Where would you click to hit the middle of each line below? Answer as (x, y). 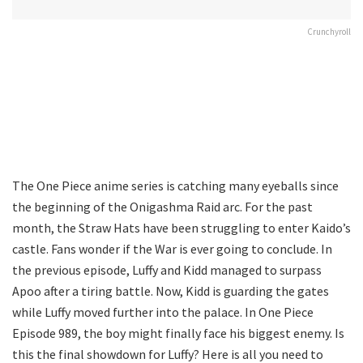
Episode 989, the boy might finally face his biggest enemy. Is (178, 333)
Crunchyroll (329, 31)
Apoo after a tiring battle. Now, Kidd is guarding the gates (171, 290)
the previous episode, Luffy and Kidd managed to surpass (167, 269)
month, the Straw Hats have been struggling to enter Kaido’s (181, 227)
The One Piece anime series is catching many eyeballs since (175, 185)
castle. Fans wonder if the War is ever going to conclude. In (172, 248)
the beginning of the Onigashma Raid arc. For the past (162, 206)
